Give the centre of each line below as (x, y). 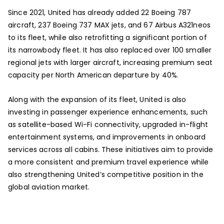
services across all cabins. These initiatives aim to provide (111, 149)
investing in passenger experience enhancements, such (108, 112)
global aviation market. (49, 187)
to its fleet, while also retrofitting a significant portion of (107, 37)
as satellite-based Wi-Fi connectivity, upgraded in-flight (108, 124)
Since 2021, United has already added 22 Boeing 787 (100, 12)
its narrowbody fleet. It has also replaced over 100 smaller (110, 50)
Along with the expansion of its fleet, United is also (97, 99)
